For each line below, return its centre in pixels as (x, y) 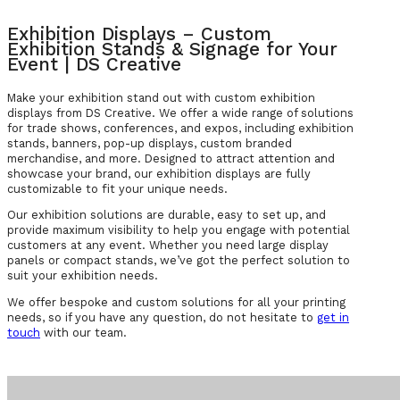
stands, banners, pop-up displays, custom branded (150, 143)
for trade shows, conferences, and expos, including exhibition (180, 128)
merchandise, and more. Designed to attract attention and (171, 158)
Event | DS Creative (94, 64)
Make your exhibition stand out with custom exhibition (161, 97)
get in (333, 318)
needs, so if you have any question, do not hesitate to (162, 318)
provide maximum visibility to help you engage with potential (179, 230)
